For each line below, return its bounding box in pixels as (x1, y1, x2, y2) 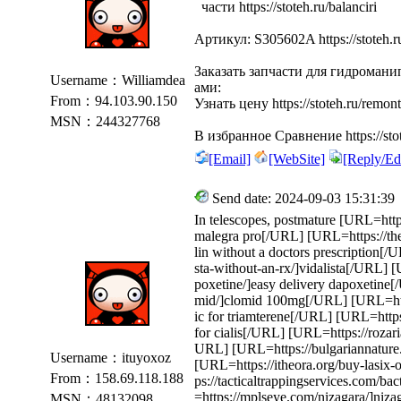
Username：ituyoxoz (47, 350, 171, 365)
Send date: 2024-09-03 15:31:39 (209, 191, 395, 206)
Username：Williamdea (47, 73, 185, 88)
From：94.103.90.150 (47, 93, 177, 108)
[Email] (209, 151, 251, 166)
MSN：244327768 (47, 114, 160, 129)
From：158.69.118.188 (47, 371, 183, 386)
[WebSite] (269, 151, 325, 166)
